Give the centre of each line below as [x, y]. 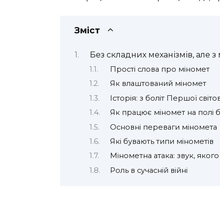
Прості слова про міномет [160, 69]
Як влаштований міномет [158, 84]
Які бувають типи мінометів [162, 141]
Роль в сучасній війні [149, 170]
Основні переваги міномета [163, 127]
